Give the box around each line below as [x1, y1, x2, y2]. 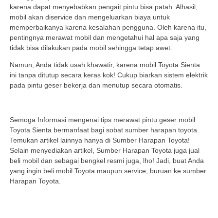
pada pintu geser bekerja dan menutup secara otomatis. [10, 81, 182, 90]
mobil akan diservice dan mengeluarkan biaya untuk [10, 13, 170, 21]
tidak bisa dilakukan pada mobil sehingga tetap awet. [10, 44, 172, 52]
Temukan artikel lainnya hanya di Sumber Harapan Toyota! [10, 136, 190, 145]
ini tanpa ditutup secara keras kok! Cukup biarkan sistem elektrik [10, 71, 208, 79]
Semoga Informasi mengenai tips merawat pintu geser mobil [10, 116, 195, 124]
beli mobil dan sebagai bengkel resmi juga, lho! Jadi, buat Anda [10, 157, 204, 165]
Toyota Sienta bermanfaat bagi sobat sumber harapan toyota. [10, 126, 199, 134]
